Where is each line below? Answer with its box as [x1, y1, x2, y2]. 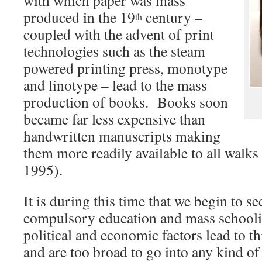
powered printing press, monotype [23, 58, 227, 78]
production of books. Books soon [23, 92, 228, 112]
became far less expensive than [23, 109, 205, 129]
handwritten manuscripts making [23, 126, 220, 146]
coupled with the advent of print [23, 24, 214, 44]
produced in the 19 [23, 7, 135, 27]
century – [142, 7, 202, 27]
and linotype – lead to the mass [23, 75, 207, 95]
